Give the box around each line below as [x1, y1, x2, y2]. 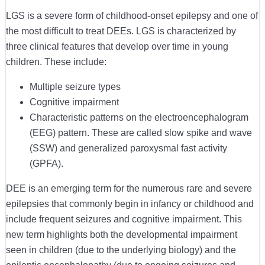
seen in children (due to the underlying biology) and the [6, 245, 236, 256]
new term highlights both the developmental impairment [6, 230, 237, 240]
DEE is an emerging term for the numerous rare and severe [6, 183, 252, 194]
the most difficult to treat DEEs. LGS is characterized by [6, 26, 236, 37]
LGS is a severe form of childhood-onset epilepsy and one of [6, 11, 258, 21]
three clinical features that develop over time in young [6, 41, 228, 52]
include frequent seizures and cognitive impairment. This [6, 214, 242, 225]
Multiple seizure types [30, 82, 121, 92]
